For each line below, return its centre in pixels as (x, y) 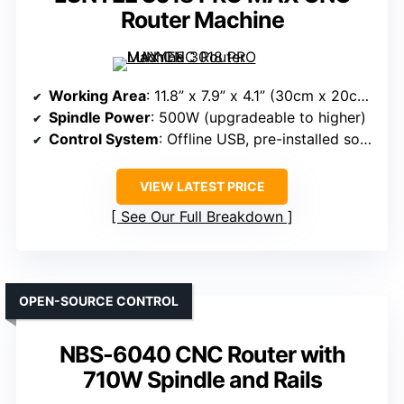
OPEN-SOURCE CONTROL (99, 301)
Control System (104, 139)
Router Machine (202, 20)
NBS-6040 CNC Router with (202, 355)
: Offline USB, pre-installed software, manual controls (259, 139)
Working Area (97, 96)
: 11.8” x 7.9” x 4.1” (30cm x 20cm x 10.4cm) (252, 96)
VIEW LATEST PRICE (202, 187)
